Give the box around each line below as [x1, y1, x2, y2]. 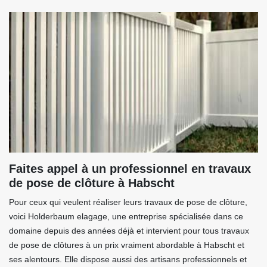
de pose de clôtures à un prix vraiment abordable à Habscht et [9, 240, 244, 250]
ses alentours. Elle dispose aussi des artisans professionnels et [9, 254, 247, 265]
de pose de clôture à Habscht [9, 176, 175, 190]
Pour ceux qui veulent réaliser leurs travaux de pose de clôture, [9, 197, 247, 207]
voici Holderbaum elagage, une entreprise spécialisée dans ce [9, 212, 243, 222]
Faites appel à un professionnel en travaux [9, 162, 251, 176]
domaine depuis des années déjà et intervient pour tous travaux [9, 226, 249, 236]
